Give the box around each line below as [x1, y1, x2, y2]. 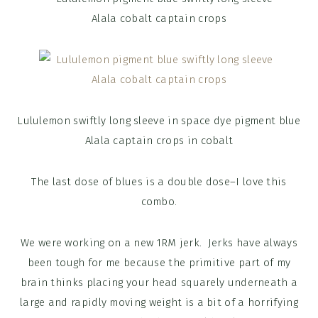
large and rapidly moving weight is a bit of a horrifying [20, 296, 298, 309]
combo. [141, 195, 177, 209]
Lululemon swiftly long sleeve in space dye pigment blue [17, 114, 301, 128]
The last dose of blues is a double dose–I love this [31, 175, 287, 189]
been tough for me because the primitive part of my [27, 256, 291, 270]
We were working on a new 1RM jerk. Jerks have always [21, 236, 297, 250]
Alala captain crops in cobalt [84, 134, 234, 148]
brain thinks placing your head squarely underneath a [20, 276, 298, 290]
